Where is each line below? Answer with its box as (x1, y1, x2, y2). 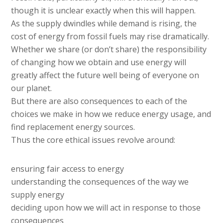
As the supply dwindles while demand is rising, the (11, 18, 197, 29)
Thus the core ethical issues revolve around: (11, 134, 176, 146)
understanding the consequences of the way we (11, 176, 189, 188)
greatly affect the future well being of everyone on (11, 70, 200, 81)
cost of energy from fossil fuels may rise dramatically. (11, 31, 210, 42)
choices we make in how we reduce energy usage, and (11, 109, 212, 120)
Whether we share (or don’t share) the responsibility (11, 44, 207, 55)
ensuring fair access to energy (11, 163, 124, 175)
